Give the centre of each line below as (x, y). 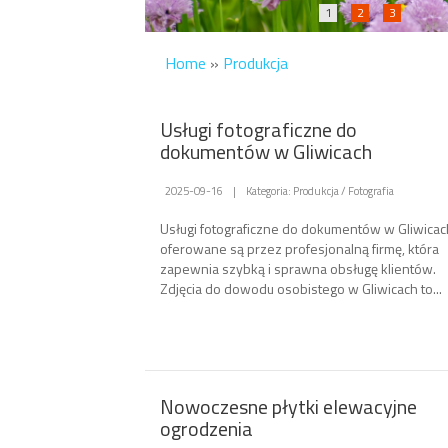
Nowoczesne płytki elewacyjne (288, 406)
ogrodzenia (206, 428)
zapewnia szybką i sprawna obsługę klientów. (298, 268)
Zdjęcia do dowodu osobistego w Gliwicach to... (301, 288)
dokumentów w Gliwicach (266, 151)
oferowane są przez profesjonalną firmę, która (299, 248)
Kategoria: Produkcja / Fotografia (320, 190)
